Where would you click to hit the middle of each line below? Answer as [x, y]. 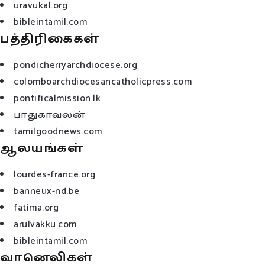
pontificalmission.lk [57, 99]
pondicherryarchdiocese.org [75, 66]
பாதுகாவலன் [49, 115]
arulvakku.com [45, 225]
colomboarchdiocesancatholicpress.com [103, 82]
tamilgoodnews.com [58, 132]
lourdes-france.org [54, 175]
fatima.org [36, 208]
